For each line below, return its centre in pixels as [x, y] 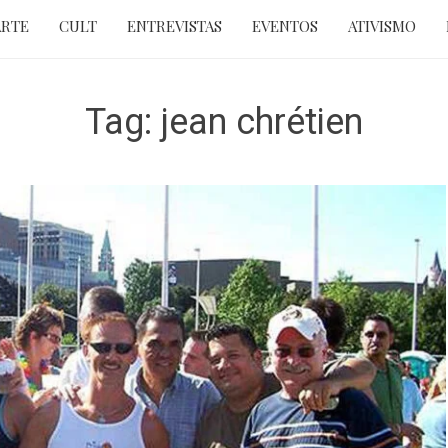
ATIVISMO [381, 25]
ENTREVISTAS [174, 25]
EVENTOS [284, 25]
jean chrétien [262, 121]
